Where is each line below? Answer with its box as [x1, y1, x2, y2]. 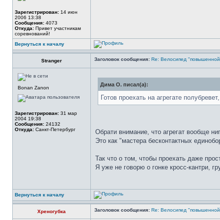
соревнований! [15, 31, 50, 36]
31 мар [59, 110, 77, 116]
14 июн [59, 9, 78, 15]
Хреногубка [37, 209, 66, 214]
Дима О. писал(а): [100, 82, 148, 87]
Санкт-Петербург [34, 127, 76, 132]
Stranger [41, 58, 62, 63]
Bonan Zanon [18, 85, 49, 90]
